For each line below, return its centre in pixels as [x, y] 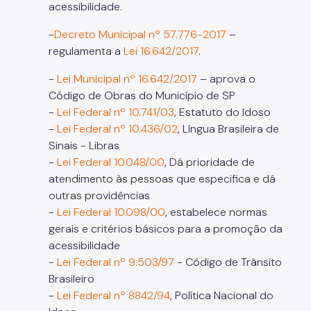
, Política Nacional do [222, 295]
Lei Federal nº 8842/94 [114, 295]
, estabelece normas [216, 212]
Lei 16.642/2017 [161, 51]
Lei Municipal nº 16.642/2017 [127, 78]
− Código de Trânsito [228, 262]
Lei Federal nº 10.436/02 [117, 128]
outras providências [99, 195]
